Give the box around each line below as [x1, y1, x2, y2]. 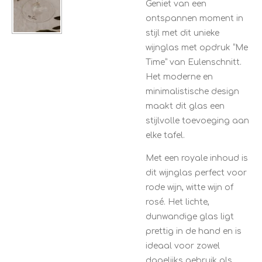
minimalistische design [146, 87, 239, 96]
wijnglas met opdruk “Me [146, 43, 248, 52]
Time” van [146, 57, 188, 67]
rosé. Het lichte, [146, 197, 209, 206]
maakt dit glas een [146, 101, 225, 111]
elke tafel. [146, 130, 185, 140]
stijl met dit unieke [146, 28, 219, 37]
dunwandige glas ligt [146, 212, 234, 221]
